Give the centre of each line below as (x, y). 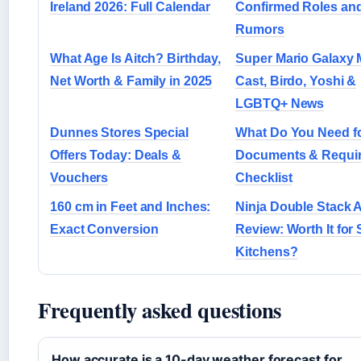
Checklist (264, 177)
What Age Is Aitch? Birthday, (136, 58)
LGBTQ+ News (280, 103)
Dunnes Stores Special (119, 132)
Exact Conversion (104, 229)
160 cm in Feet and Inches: (131, 206)
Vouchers (79, 177)
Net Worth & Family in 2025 (131, 81)
